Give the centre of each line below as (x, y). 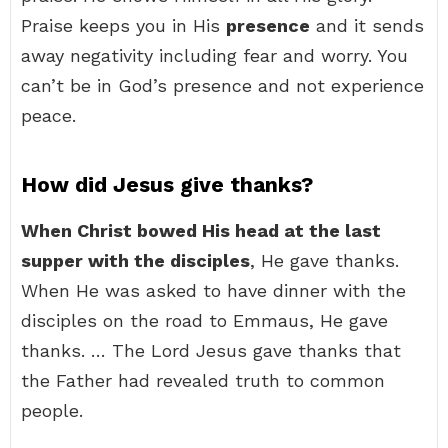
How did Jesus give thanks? (167, 184)
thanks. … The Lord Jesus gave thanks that (211, 350)
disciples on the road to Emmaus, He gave (204, 320)
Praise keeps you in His (123, 25)
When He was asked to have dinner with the (213, 290)
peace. (48, 115)
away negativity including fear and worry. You (214, 55)
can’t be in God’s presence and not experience (222, 85)
